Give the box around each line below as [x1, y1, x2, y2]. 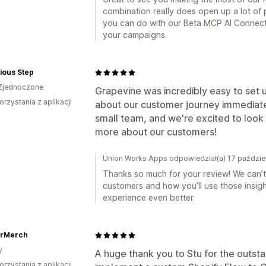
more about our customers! [95, 126, 217, 138]
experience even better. [103, 192, 195, 202]
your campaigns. [103, 30, 167, 40]
